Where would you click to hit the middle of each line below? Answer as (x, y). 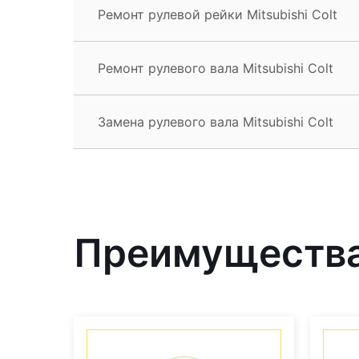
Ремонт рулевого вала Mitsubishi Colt (216, 68)
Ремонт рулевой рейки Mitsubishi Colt (218, 14)
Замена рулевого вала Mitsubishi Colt (216, 121)
